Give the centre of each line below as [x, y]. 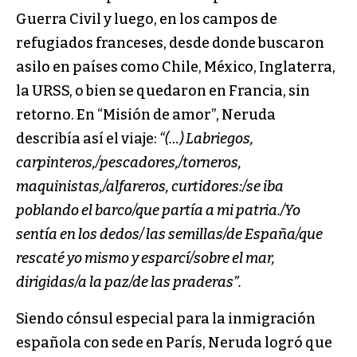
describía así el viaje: [86, 139]
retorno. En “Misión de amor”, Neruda [146, 115]
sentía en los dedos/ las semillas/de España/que [169, 235]
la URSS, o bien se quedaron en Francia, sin [163, 91]
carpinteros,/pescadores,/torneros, [129, 163]
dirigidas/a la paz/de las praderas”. [129, 282]
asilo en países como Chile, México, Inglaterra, [176, 67]
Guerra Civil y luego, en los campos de [147, 20]
